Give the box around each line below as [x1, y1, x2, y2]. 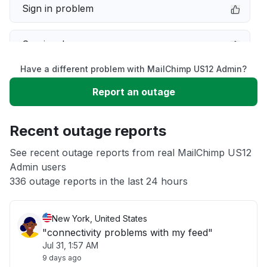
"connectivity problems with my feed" [42, 226, 213, 238]
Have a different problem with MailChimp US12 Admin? [20, 64, 247, 74]
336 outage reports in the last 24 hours [10, 175, 188, 187]
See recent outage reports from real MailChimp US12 [10, 147, 252, 159]
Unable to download [22, 110, 114, 122]
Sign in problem [22, 2, 94, 14]
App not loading [22, 145, 94, 157]
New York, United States [52, 213, 147, 223]
